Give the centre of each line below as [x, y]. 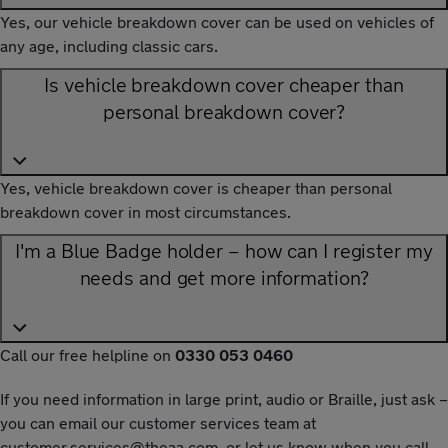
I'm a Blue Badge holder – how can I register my [224, 251]
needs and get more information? [224, 278]
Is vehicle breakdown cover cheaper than [224, 84]
